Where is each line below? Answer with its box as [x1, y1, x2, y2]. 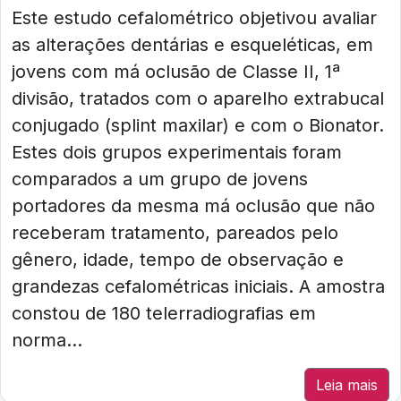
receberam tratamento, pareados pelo [12, 222, 338, 243]
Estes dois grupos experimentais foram [12, 141, 342, 163]
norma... [12, 329, 82, 351]
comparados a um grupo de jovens [12, 168, 308, 190]
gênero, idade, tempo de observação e [12, 249, 344, 270]
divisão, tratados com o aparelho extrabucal [12, 88, 384, 109]
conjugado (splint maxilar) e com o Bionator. [12, 115, 384, 136]
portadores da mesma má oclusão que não [12, 195, 375, 217]
